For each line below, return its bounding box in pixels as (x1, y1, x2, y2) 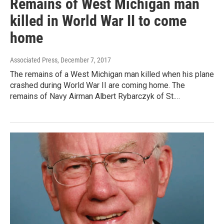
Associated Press (10, 56, 57, 64)
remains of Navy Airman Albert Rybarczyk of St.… (10, 91, 180, 101)
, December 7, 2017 (57, 56, 111, 64)
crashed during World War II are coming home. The (10, 80, 185, 90)
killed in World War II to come (10, 12, 186, 30)
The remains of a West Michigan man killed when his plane (10, 69, 214, 79)
